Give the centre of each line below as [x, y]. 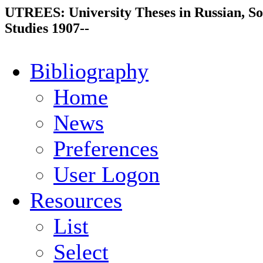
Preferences [106, 149]
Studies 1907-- [47, 28]
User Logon [107, 174]
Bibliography [89, 71]
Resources [76, 200]
